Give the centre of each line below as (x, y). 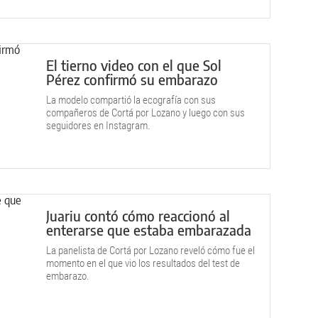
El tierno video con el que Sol (134, 65)
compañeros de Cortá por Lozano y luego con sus (146, 113)
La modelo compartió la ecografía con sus (131, 100)
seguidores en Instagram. (98, 126)
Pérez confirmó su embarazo (132, 79)
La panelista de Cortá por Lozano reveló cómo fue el (150, 251)
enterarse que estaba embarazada (149, 230)
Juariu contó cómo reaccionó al (138, 215)
